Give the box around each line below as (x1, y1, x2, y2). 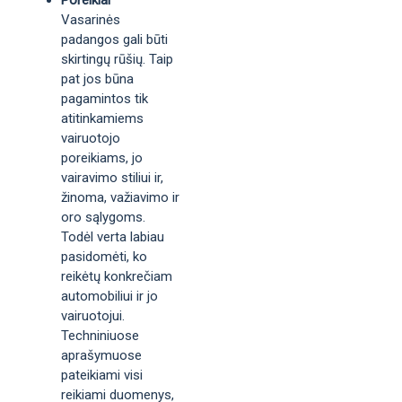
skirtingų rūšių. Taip (61, 51, 173, 67)
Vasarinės (61, 12, 120, 28)
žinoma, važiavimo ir (61, 189, 179, 205)
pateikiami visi (61, 367, 143, 383)
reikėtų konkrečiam (61, 268, 172, 284)
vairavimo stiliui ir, (61, 170, 163, 186)
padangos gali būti (61, 31, 168, 48)
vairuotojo (61, 130, 120, 146)
